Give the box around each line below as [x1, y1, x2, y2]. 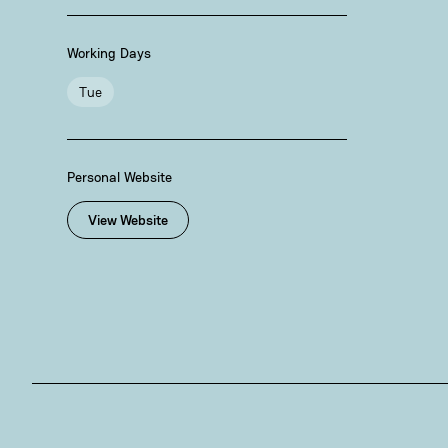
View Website [88, 211, 169, 229]
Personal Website [67, 168, 173, 186]
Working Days [67, 44, 152, 62]
